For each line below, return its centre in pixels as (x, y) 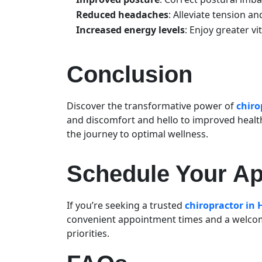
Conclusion (133, 74)
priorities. (89, 233)
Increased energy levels (130, 30)
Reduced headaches (122, 14)
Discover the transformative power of (151, 106)
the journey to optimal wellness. (139, 134)
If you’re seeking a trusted (126, 205)
